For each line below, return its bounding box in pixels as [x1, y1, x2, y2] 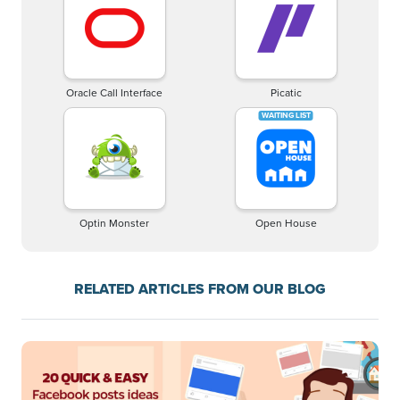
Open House [254, 215, 317, 231]
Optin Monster [79, 215, 149, 231]
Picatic [270, 85, 302, 101]
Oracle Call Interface [66, 85, 162, 101]
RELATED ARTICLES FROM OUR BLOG [74, 279, 326, 299]
